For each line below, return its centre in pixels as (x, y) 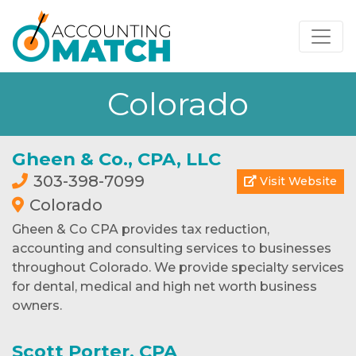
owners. (37, 306)
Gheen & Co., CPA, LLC (116, 159)
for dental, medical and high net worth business (164, 286)
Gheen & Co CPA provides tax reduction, (141, 229)
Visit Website (297, 181)
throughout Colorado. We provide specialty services (178, 267)
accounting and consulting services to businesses (172, 248)
